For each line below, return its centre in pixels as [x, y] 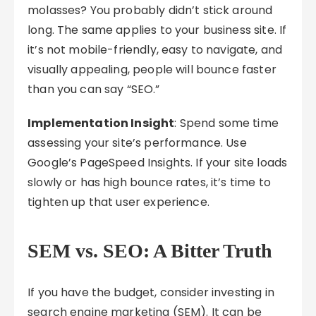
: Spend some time [226, 123]
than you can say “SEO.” [94, 89]
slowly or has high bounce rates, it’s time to [149, 182]
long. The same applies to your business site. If [157, 30]
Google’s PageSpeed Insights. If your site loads [158, 163]
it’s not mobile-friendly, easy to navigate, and [155, 50]
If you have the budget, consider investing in [151, 292]
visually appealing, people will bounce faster [152, 69]
